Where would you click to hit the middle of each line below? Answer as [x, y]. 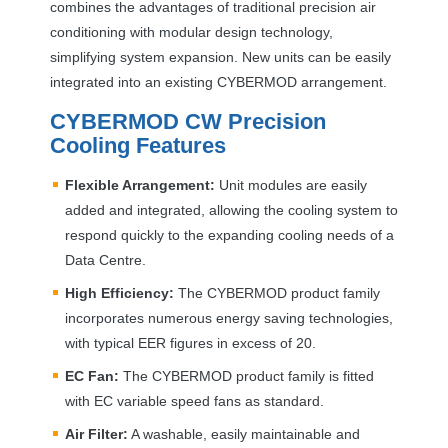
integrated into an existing [133, 81]
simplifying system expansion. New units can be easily [220, 56]
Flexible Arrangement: [140, 184]
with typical [101, 342]
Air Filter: [96, 433]
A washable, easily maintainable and [244, 433]
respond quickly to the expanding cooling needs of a [229, 234]
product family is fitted [303, 375]
